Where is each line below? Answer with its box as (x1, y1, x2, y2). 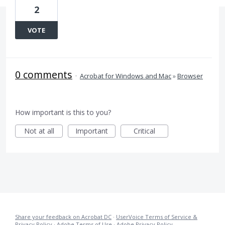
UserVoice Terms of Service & (116, 213, 197, 220)
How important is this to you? (15, 107, 111, 117)
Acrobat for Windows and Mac (80, 71, 171, 80)
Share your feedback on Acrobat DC (15, 213, 111, 220)
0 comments (15, 68, 72, 81)
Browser (177, 71, 203, 80)
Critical (134, 126, 155, 136)
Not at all (24, 126, 54, 136)
